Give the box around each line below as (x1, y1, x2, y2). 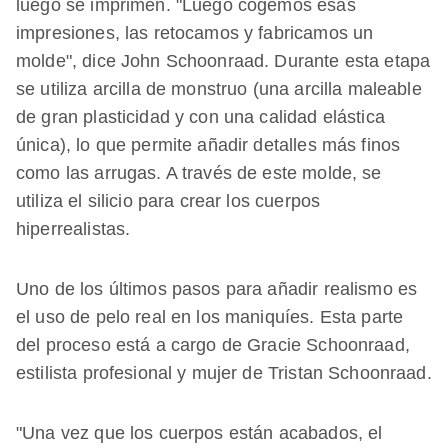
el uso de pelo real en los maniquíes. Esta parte (16, 307, 404, 328)
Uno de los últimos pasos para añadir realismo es (16, 279, 418, 300)
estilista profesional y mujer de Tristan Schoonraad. (16, 363, 432, 384)
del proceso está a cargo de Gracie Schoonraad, (16, 335, 410, 356)
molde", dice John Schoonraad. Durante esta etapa (16, 51, 431, 72)
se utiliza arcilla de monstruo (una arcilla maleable (16, 79, 422, 100)
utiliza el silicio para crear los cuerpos (16, 191, 321, 212)
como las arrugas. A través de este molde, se (16, 163, 382, 184)
